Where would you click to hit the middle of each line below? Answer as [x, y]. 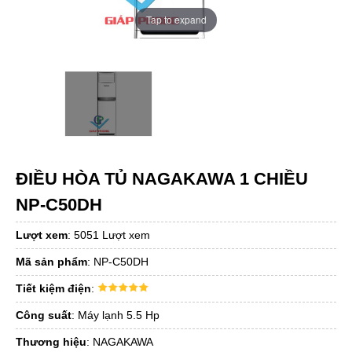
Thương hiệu [51, 342]
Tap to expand [176, 20]
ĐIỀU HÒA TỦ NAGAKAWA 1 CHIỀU [162, 179]
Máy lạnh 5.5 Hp [119, 315]
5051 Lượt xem [112, 235]
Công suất [44, 315]
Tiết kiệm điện [53, 289]
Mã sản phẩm [51, 262]
